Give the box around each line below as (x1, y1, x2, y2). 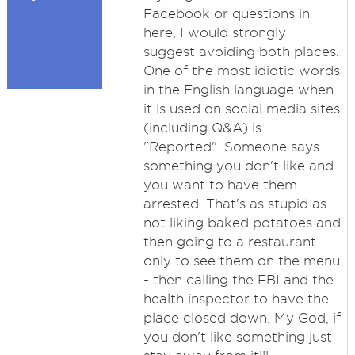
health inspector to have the (143, 292, 329, 306)
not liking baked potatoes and (143, 216, 341, 230)
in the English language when (143, 82, 334, 97)
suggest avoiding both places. (143, 44, 339, 59)
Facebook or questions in (143, 6, 310, 21)
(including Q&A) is (143, 120, 261, 135)
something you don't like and (143, 158, 334, 173)
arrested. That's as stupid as (143, 197, 326, 211)
